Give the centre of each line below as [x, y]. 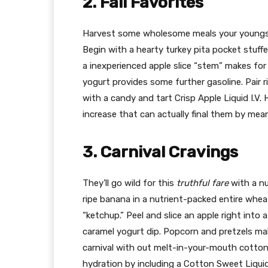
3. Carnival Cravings [160, 152]
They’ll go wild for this [130, 183]
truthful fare [202, 183]
